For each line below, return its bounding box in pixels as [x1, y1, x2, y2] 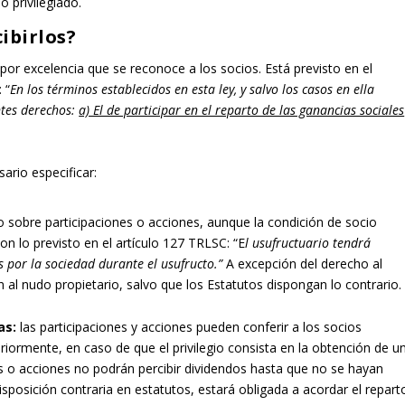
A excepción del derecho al [222, 254, 383, 272]
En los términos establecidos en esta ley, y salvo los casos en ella [10, 80, 375, 99]
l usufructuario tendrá [245, 233, 372, 251]
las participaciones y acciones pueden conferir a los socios [16, 317, 363, 335]
